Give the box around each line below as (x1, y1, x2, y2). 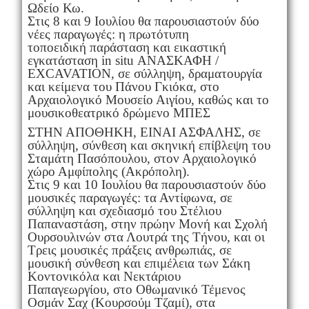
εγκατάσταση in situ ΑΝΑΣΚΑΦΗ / (27, 52, 219, 68)
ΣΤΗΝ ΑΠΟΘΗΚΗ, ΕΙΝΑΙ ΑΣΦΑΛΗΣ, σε (27, 124, 261, 139)
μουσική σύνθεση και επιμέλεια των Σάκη (27, 255, 250, 270)
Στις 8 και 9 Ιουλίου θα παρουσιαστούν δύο (27, 13, 259, 28)
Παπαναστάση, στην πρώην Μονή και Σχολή (27, 216, 268, 231)
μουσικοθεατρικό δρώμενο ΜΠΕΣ (27, 105, 210, 120)
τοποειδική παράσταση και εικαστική (27, 39, 226, 54)
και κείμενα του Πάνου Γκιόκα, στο (27, 79, 219, 94)
